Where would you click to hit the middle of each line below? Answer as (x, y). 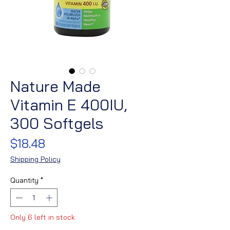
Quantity (24, 180)
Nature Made (55, 86)
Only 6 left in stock (43, 217)
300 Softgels (57, 123)
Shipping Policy (35, 159)
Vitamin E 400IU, (69, 105)
